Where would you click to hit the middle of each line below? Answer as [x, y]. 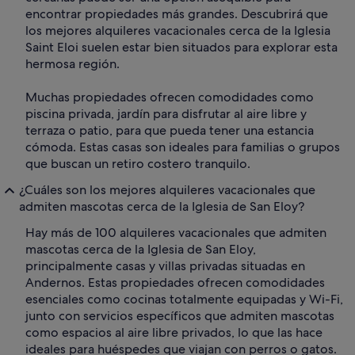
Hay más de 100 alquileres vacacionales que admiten [176, 233]
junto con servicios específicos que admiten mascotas [180, 316]
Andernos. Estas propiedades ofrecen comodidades [175, 283]
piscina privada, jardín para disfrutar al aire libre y [166, 114]
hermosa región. [73, 64]
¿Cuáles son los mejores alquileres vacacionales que [167, 190]
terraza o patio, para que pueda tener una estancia [170, 131]
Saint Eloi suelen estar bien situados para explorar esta [181, 48]
